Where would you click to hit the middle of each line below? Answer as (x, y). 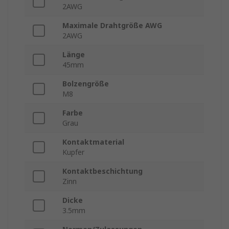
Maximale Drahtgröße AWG (112, 26)
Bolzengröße (86, 84)
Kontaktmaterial (93, 142)
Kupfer (73, 152)
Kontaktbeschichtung (102, 171)
